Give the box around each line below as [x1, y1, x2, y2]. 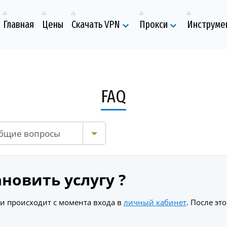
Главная [3, 18, 34, 31]
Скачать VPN [71, 18, 120, 31]
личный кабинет [124, 197, 186, 208]
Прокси [139, 18, 168, 31]
